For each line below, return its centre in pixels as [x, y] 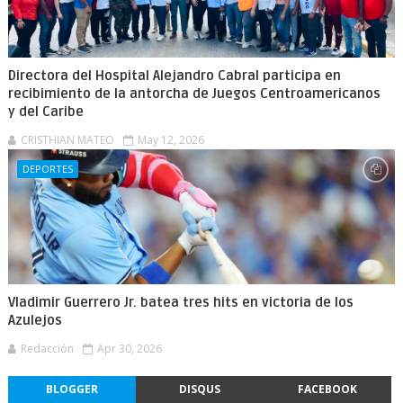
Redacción [47, 349]
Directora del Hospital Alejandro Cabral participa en [174, 76]
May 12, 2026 [170, 140]
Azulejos [35, 320]
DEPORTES [47, 169]
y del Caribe [45, 112]
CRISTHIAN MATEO [67, 140]
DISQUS [199, 389]
